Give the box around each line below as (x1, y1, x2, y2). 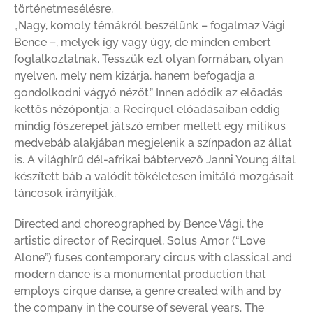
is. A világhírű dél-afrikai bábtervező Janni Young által (14, 153, 296, 167)
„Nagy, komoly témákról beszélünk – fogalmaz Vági (14, 19, 285, 33)
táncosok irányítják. (14, 187, 116, 201)
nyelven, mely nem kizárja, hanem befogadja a (14, 69, 255, 83)
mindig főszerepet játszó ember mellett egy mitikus (14, 119, 286, 133)
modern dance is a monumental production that (14, 268, 266, 282)
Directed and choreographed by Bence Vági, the (14, 217, 263, 231)
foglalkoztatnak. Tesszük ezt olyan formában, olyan (14, 52, 283, 66)
